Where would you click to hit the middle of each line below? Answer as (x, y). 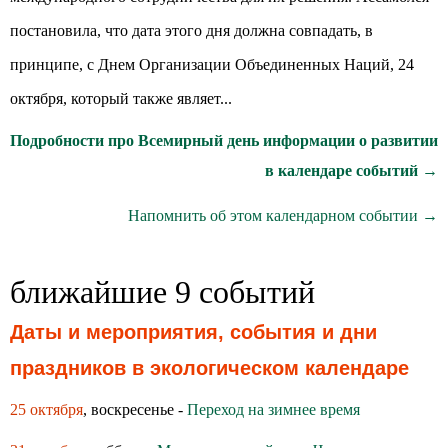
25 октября (46, 409)
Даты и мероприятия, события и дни (193, 332)
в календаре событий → (351, 170)
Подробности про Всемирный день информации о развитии (224, 140)
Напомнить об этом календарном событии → (283, 215)
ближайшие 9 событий (162, 292)
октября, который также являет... (121, 98)
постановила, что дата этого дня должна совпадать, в (191, 30)
